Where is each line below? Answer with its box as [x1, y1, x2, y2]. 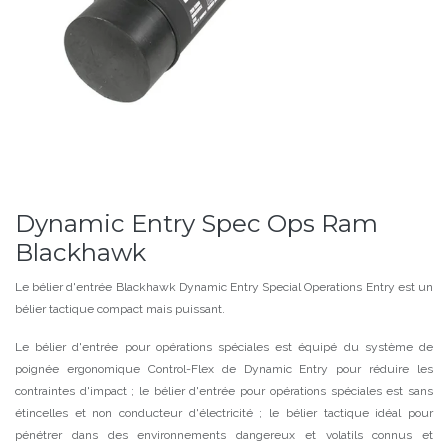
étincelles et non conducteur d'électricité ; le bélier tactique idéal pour [15, 406, 433, 420]
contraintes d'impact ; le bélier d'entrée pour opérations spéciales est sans [15, 384, 433, 398]
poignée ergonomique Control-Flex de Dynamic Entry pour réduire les [15, 362, 433, 376]
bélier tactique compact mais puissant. [15, 302, 228, 316]
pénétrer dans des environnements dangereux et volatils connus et [15, 428, 433, 442]
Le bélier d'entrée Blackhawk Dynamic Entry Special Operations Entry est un [15, 280, 433, 294]
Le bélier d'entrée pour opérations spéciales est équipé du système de [15, 340, 433, 354]
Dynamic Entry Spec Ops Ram [15, 208, 378, 238]
